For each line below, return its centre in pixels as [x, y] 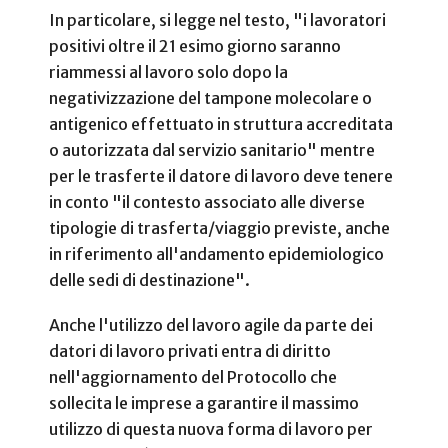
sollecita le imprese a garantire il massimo [204, 402]
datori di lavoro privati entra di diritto [190, 350]
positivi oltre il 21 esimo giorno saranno [195, 45]
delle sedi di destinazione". [149, 279]
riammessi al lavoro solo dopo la [168, 71]
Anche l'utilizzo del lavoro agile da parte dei [211, 324]
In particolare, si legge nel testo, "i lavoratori [217, 19]
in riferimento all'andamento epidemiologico [216, 253]
